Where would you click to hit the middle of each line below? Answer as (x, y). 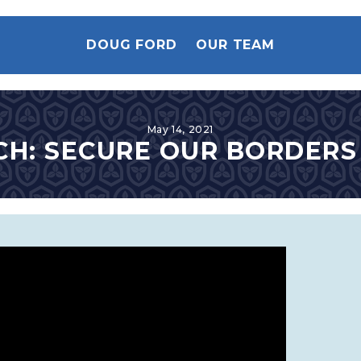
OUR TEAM (235, 45)
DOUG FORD (132, 45)
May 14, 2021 (180, 129)
